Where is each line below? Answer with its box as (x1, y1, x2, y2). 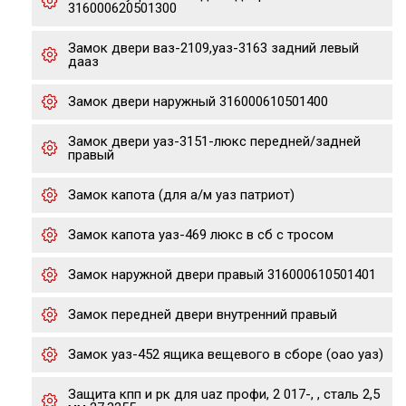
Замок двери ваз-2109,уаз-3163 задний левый (68, 40, 359, 56)
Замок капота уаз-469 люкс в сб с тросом (68, 227, 333, 243)
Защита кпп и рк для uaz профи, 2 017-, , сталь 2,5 (68, 386, 380, 402)
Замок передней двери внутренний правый (68, 306, 337, 323)
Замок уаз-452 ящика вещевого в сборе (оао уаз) (68, 346, 383, 362)
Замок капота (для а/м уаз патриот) (68, 187, 295, 203)
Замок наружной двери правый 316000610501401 (68, 266, 376, 283)
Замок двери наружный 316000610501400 (68, 93, 328, 110)
